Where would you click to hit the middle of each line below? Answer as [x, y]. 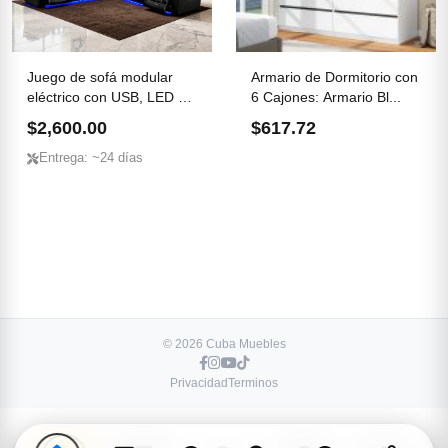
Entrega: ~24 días [91, 158]
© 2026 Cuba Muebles [224, 344]
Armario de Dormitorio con [334, 77]
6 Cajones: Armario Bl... [326, 97]
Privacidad [199, 383]
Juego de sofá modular [100, 77]
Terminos [253, 383]
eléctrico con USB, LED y [106, 97]
